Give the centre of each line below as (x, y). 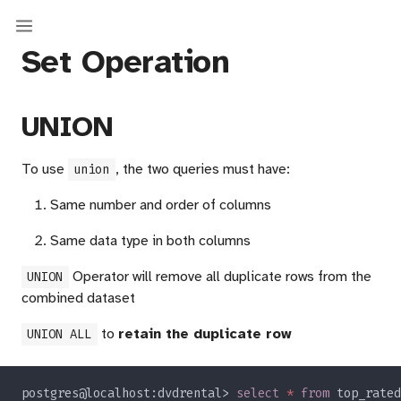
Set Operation (125, 62)
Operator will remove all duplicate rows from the (220, 277)
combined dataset (78, 298)
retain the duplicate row (205, 334)
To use (45, 169)
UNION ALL (60, 334)
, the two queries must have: (202, 169)
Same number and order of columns (161, 205)
